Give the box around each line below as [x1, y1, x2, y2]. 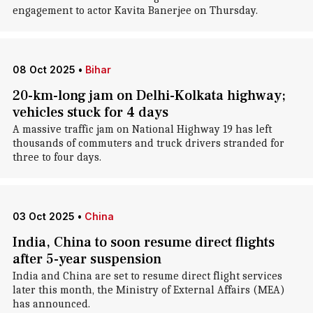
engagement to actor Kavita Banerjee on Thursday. [12, 4, 258, 17]
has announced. [12, 298, 90, 310]
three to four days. [12, 151, 101, 163]
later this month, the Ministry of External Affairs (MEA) [12, 284, 285, 296]
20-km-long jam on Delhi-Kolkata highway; [12, 87, 286, 105]
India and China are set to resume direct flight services [12, 270, 282, 282]
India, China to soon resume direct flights [12, 233, 275, 252]
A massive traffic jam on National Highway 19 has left [12, 123, 272, 136]
